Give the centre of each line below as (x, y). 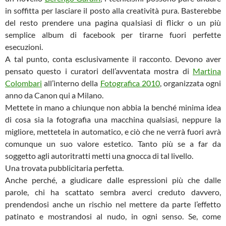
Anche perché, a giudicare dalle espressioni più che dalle (113, 180)
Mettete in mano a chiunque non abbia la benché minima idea (113, 107)
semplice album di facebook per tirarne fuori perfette (113, 35)
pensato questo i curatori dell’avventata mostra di (99, 71)
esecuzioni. (24, 47)
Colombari (23, 83)
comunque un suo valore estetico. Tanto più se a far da (113, 144)
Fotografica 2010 (130, 83)
